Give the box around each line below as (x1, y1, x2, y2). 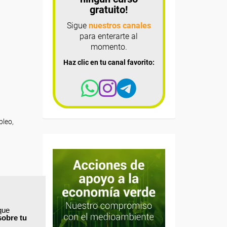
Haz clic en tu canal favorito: (63, 58, 155, 67)
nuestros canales (88, 21, 151, 31)
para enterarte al (80, 31, 138, 42)
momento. (90, 42, 127, 52)
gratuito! (90, 4, 128, 16)
